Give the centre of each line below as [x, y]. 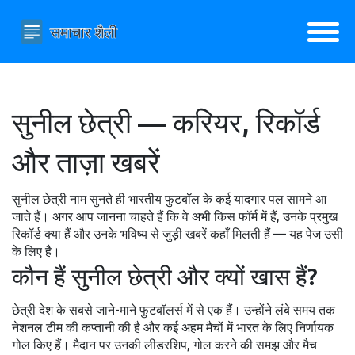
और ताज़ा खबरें [86, 162]
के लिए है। [36, 251]
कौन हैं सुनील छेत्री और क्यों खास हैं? [165, 277]
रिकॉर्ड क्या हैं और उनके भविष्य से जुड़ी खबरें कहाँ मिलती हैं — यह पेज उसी [177, 234]
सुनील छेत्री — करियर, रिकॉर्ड [166, 122]
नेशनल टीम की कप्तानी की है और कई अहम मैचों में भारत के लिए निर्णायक [173, 327]
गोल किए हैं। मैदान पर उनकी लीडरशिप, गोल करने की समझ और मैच [164, 345]
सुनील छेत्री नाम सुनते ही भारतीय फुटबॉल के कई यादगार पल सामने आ [169, 199]
